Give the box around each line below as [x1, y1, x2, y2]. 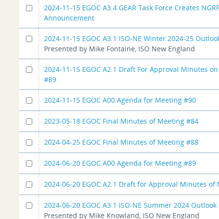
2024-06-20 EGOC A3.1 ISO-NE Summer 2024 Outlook [44, 200, 217, 210]
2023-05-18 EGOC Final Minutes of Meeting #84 [44, 116, 199, 126]
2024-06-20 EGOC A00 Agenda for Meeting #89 [44, 158, 197, 168]
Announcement [44, 13, 95, 22]
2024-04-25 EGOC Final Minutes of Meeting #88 [44, 137, 199, 147]
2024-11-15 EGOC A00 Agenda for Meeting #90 [44, 95, 197, 105]
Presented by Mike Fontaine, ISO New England [44, 44, 196, 53]
